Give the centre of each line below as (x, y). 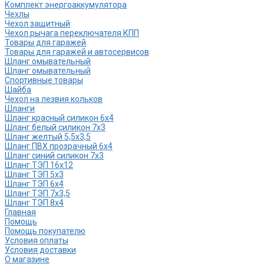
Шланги (20, 109)
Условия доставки (40, 250)
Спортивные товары (44, 80)
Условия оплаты (37, 241)
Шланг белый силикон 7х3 (55, 128)
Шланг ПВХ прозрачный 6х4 (59, 146)
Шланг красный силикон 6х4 (59, 118)
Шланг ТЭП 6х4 (34, 184)
